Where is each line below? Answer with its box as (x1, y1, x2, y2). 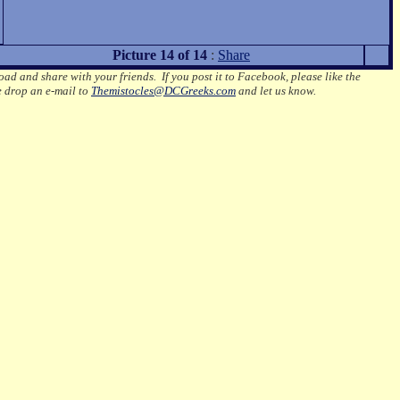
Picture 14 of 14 (112, 47, 207, 62)
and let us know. (236, 84, 316, 97)
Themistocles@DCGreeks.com (91, 84, 236, 97)
